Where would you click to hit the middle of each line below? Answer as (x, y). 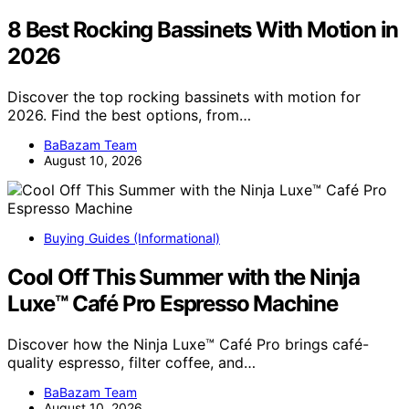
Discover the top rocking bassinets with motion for (184, 96)
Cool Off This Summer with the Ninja (184, 277)
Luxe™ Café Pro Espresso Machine (173, 303)
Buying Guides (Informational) (132, 237)
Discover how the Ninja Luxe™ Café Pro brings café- (188, 344)
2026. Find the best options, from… (129, 115)
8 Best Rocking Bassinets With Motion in (203, 30)
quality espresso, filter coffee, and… (131, 362)
